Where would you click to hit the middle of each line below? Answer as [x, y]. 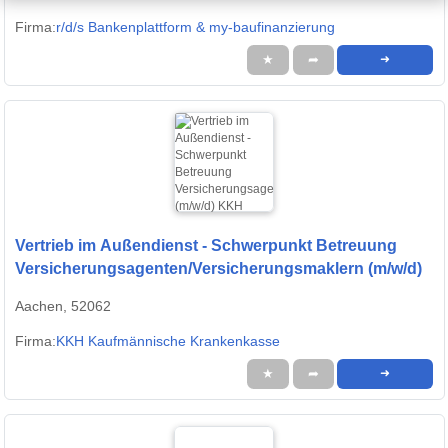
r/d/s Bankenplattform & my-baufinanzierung [195, 27]
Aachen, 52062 [63, 306]
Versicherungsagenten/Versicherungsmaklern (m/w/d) [218, 269]
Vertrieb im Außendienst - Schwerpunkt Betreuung [206, 246]
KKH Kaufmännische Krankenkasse [168, 341]
